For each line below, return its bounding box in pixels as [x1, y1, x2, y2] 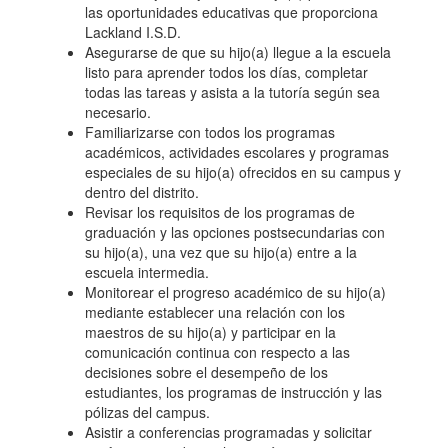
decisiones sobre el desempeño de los [85, 362, 328, 382]
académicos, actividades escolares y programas [85, 142, 389, 162]
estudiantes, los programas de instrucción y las [85, 382, 382, 402]
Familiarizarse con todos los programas [85, 122, 335, 142]
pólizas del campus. [85, 402, 214, 422]
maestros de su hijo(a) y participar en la [85, 322, 336, 342]
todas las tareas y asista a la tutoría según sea [85, 82, 380, 102]
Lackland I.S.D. [85, 22, 181, 42]
